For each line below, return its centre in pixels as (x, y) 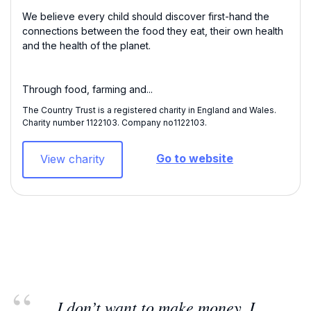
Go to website (195, 159)
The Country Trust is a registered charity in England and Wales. (149, 110)
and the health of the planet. (86, 46)
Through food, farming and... (87, 90)
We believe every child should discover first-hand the (146, 17)
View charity (73, 159)
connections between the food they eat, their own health (153, 31)
